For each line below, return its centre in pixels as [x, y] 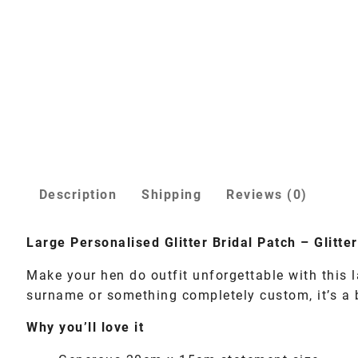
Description [78, 195]
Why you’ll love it [85, 328]
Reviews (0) [267, 195]
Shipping [172, 195]
